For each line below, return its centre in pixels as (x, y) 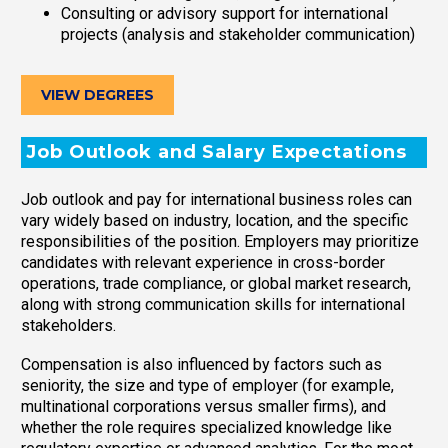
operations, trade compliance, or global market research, (216, 284)
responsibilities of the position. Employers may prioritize (220, 242)
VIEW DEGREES (97, 95)
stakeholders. (68, 326)
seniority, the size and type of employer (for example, (207, 385)
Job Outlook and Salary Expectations (216, 151)
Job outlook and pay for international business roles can (216, 200)
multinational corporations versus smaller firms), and (203, 406)
